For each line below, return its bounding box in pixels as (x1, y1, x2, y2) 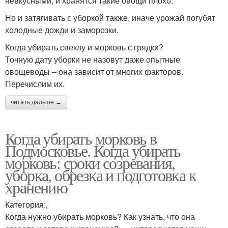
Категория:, (5, 198, 48, 210)
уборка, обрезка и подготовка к (5, 163, 196, 186)
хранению (5, 176, 68, 198)
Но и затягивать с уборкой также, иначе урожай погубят (5, 11, 215, 23)
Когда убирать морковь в (5, 127, 157, 149)
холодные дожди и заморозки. (5, 23, 119, 36)
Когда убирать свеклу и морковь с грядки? (5, 41, 163, 53)
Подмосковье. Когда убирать (5, 139, 181, 161)
